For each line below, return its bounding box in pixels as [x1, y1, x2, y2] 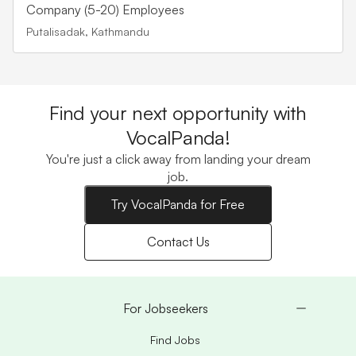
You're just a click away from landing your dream [45, 150, 311, 167]
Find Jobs [149, 332, 200, 346]
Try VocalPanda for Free [111, 195, 245, 212]
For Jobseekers [122, 300, 208, 316]
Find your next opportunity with [49, 100, 307, 125]
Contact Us [146, 234, 210, 250]
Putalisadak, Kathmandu [26, 24, 149, 38]
